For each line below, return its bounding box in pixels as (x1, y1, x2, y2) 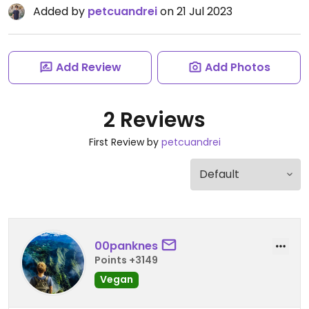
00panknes (94, 237, 158, 254)
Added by (33, 3, 88, 19)
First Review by (88, 135, 161, 149)
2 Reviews (103, 106, 206, 134)
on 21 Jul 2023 (157, 3, 232, 19)
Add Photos (204, 59, 270, 75)
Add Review (55, 59, 121, 75)
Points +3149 (94, 252, 158, 267)
